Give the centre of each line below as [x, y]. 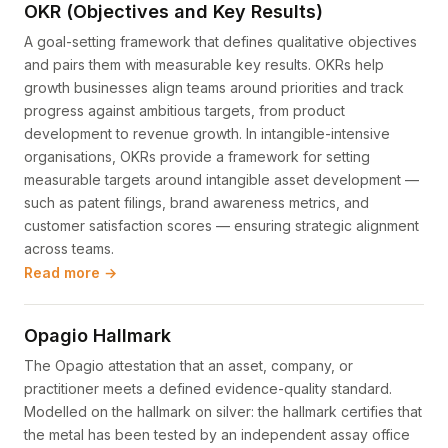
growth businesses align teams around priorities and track [214, 87]
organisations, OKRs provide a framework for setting [197, 156]
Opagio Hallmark [97, 335]
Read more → [70, 272]
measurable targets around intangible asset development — [221, 179]
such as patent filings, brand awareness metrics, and [196, 202]
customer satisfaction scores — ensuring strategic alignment [221, 225]
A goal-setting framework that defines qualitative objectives [220, 41]
